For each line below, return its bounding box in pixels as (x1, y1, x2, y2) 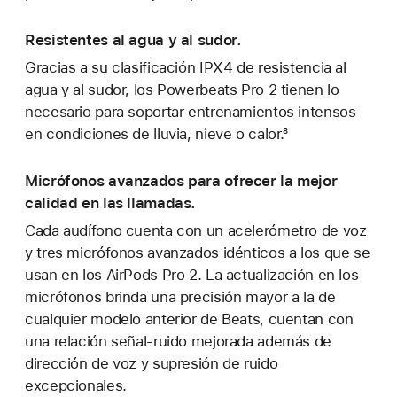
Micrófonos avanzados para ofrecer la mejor (25, 171, 338, 190)
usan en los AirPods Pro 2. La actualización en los (25, 266, 359, 284)
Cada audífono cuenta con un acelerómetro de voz (25, 222, 367, 240)
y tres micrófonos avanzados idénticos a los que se (25, 244, 370, 262)
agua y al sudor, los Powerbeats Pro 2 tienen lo (25, 81, 339, 99)
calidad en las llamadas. (25, 193, 197, 212)
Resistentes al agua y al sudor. (25, 30, 242, 49)
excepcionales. (25, 377, 127, 395)
